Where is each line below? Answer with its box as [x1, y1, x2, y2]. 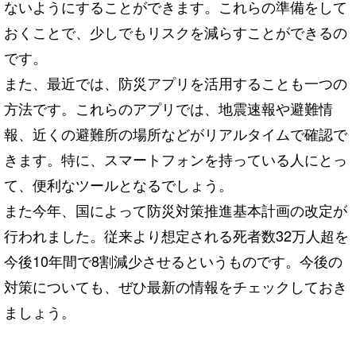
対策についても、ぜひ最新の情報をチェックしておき [4, 275, 347, 296]
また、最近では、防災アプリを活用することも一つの [4, 72, 347, 93]
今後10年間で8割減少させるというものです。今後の [4, 250, 342, 271]
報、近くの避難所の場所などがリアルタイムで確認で [4, 122, 347, 144]
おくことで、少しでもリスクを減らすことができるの [4, 21, 347, 42]
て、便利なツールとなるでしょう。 [4, 173, 233, 195]
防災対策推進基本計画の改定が [147, 199, 347, 220]
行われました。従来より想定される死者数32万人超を [4, 224, 349, 246]
